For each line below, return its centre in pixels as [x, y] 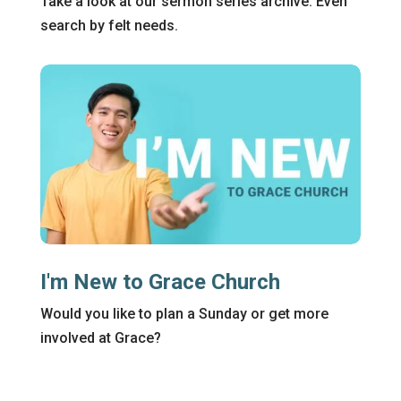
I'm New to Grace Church [160, 282]
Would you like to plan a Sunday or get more [184, 314]
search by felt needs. [109, 25]
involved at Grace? [100, 338]
